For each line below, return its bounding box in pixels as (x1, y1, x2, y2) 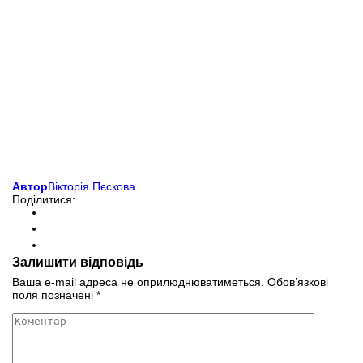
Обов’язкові (267, 275, 328, 288)
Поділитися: (12, 192, 75, 206)
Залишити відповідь (12, 254, 143, 269)
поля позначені (12, 288, 96, 301)
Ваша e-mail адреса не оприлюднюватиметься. (12, 275, 264, 288)
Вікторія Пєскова (48, 179, 135, 193)
